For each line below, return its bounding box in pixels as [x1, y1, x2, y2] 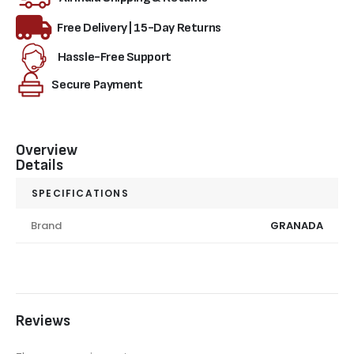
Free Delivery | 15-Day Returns [57, 19, 221, 36]
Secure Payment [51, 76, 143, 92]
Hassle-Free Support [57, 48, 171, 65]
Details [16, 156, 63, 175]
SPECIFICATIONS [32, 186, 129, 201]
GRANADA [269, 218, 324, 234]
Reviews [16, 312, 70, 331]
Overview [16, 141, 77, 160]
